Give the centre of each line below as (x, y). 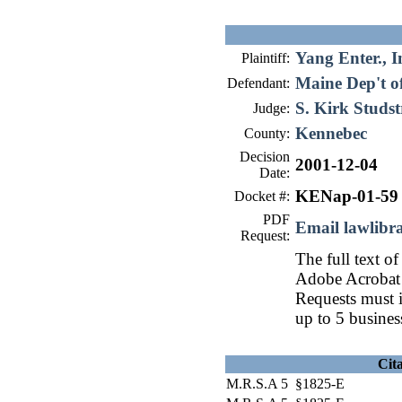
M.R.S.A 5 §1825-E (285, 384)
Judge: (271, 108)
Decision (265, 157)
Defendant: (258, 83)
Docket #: (262, 196)
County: (267, 133)
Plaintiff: (266, 58)
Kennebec (331, 133)
